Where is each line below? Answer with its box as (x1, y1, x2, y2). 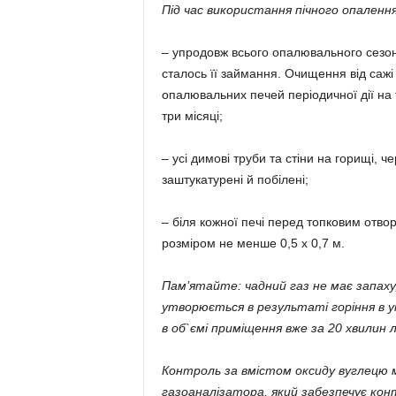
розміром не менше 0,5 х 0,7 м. (161, 236, 345, 250)
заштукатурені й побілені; (161, 172, 308, 187)
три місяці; (161, 109, 223, 123)
